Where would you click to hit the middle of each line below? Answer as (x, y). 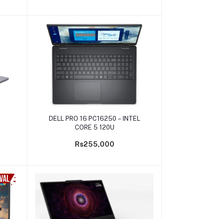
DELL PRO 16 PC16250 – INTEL (94, 118)
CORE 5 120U (94, 127)
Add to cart (94, 115)
